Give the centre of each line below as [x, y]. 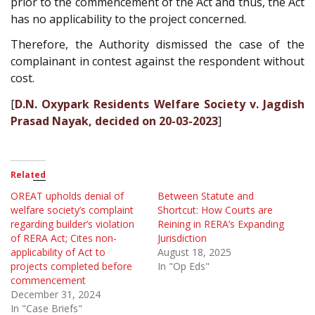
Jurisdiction [182, 238]
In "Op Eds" [184, 266]
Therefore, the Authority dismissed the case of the [157, 45]
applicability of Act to [58, 252]
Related [28, 175]
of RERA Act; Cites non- [64, 238]
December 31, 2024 [56, 295]
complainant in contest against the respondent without [157, 62]
